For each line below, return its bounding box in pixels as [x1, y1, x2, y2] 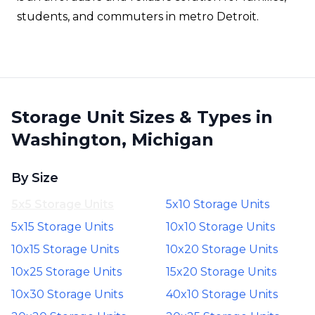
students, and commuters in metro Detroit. [17, 10, 259, 23]
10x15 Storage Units [11, 243, 119, 256]
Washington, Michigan [11, 129, 214, 150]
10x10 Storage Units [166, 220, 275, 233]
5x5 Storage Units [11, 198, 114, 211]
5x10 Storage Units [166, 198, 269, 211]
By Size [11, 170, 58, 186]
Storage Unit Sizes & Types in [11, 107, 273, 127]
